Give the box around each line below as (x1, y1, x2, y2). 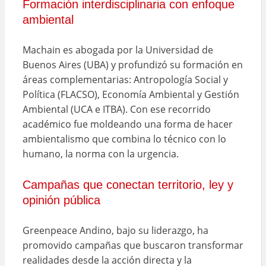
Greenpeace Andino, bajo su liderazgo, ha (22, 223, 208, 237)
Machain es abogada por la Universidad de (22, 43, 213, 56)
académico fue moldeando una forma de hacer (22, 117, 233, 131)
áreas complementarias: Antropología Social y (22, 72, 228, 86)
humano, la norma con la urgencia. (22, 147, 179, 160)
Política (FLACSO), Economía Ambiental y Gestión (22, 87, 239, 101)
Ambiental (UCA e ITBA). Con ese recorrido (22, 102, 211, 116)
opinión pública (22, 193, 100, 207)
